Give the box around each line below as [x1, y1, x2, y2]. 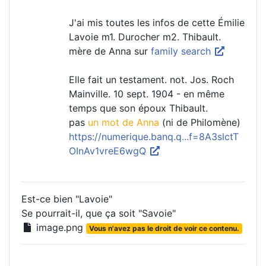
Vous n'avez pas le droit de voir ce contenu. [88, 224, 239, 233]
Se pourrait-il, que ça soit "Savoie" [21, 207, 176, 220]
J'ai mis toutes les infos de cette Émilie [69, 17, 245, 29]
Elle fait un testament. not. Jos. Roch [69, 74, 234, 86]
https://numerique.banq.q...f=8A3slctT [69, 131, 239, 143]
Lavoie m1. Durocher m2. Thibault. [69, 31, 221, 43]
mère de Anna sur [69, 45, 151, 58]
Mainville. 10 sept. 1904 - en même [69, 88, 224, 100]
